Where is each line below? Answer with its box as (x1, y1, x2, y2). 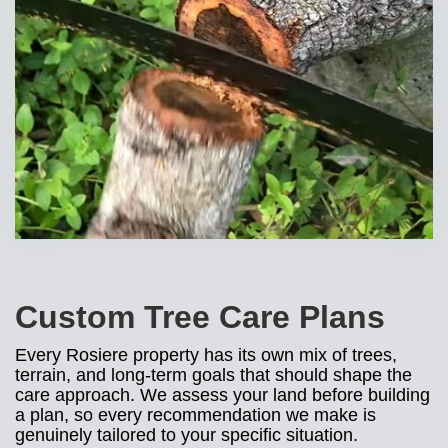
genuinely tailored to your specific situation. (15, 425, 358, 445)
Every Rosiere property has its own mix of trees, (15, 345, 397, 365)
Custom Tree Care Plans (15, 299, 385, 335)
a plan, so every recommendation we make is (15, 405, 376, 425)
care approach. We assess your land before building (15, 385, 430, 405)
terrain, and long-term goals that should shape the (15, 365, 412, 385)
